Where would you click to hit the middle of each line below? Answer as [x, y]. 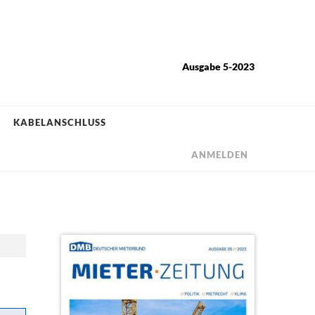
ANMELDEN [219, 154]
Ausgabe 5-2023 [218, 66]
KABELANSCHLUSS [59, 122]
